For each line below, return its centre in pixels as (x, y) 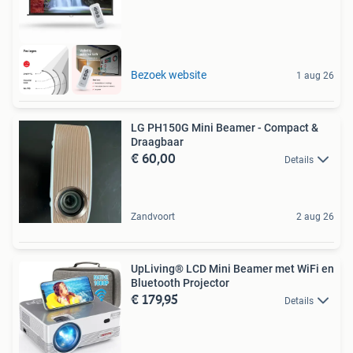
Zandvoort (153, 217)
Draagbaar (157, 142)
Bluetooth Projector (180, 283)
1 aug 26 (315, 76)
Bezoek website (169, 75)
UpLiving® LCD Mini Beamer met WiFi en (232, 269)
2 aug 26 (315, 217)
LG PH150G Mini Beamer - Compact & (225, 128)
